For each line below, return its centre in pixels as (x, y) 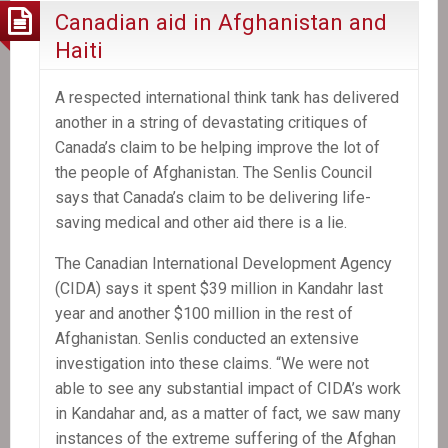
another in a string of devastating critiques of (211, 123)
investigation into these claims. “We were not (212, 364)
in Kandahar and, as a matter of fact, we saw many (228, 414)
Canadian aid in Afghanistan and (221, 22)
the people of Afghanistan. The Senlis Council (213, 173)
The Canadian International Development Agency (223, 264)
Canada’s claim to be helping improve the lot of (217, 148)
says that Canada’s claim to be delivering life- (213, 198)
